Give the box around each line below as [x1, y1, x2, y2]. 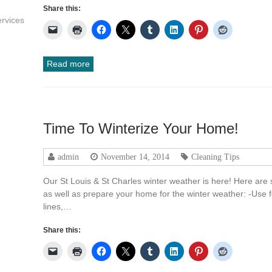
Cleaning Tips [191, 152, 240, 161]
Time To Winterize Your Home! [43, 120, 239, 137]
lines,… [43, 201, 72, 211]
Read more [47, 58, 90, 69]
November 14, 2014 [101, 152, 170, 161]
